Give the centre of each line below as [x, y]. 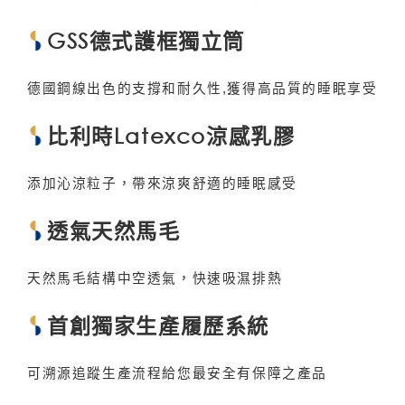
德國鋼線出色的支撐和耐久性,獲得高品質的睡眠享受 [202, 88]
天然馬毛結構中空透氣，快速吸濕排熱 [155, 278]
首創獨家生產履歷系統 [158, 325]
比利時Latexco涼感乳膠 [171, 135]
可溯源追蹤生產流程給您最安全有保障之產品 [177, 373]
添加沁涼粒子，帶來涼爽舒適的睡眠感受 [162, 183]
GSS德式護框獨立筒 [146, 40]
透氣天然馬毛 [114, 230]
